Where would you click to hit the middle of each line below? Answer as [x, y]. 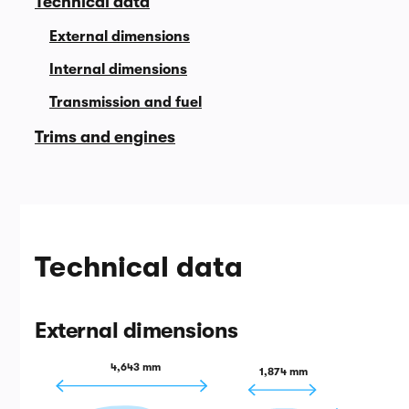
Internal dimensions [118, 69]
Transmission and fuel [126, 102]
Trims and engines [105, 137]
